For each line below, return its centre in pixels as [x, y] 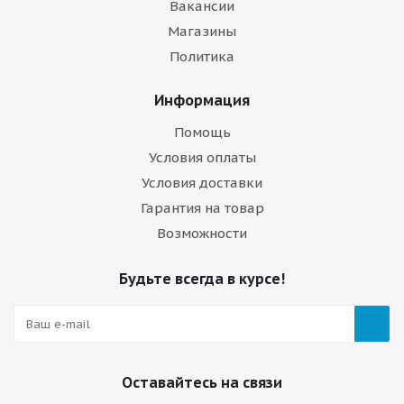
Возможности [202, 233]
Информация [202, 100]
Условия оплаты [202, 157]
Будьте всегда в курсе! [202, 279]
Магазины [202, 31]
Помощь [202, 132]
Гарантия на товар [202, 208]
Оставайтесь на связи [202, 382]
